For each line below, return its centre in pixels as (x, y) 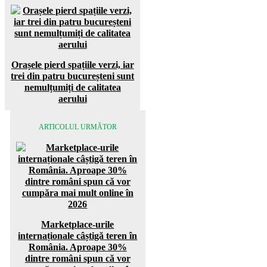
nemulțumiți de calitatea (72, 88)
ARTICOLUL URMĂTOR (77, 127)
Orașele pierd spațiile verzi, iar (72, 65)
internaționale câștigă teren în (78, 236)
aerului (72, 99)
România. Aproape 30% (77, 247)
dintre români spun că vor (77, 259)
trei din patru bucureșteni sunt (73, 76)
